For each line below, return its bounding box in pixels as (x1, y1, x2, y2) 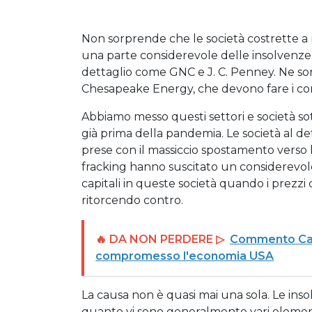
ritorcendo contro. (81, 194, 183, 208)
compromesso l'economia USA (95, 249, 274, 263)
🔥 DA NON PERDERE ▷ (95, 233, 224, 247)
